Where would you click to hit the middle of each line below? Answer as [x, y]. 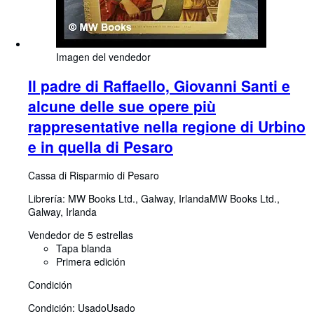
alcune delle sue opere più [122, 105]
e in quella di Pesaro [101, 146]
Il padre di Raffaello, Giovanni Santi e [159, 85]
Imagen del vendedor [103, 56]
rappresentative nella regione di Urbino [167, 126]
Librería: [48, 199]
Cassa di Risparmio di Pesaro [94, 176]
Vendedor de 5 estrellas [81, 235]
